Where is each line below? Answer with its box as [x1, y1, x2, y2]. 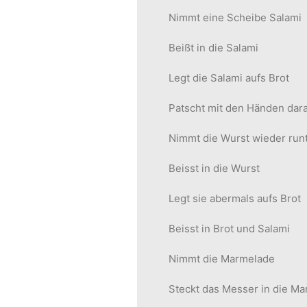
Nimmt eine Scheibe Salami [169, 11, 302, 24]
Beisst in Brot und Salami [169, 222, 290, 235]
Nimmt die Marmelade [169, 252, 275, 265]
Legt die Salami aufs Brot [169, 71, 289, 84]
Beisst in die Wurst [169, 162, 260, 175]
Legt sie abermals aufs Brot [169, 192, 301, 205]
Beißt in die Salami [169, 41, 258, 54]
